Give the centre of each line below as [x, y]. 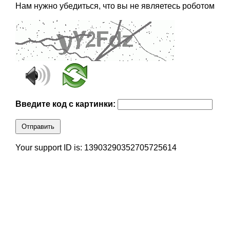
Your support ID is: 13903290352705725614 [96, 148]
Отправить [38, 127]
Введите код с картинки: [66, 104]
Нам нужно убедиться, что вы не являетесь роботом [115, 6]
